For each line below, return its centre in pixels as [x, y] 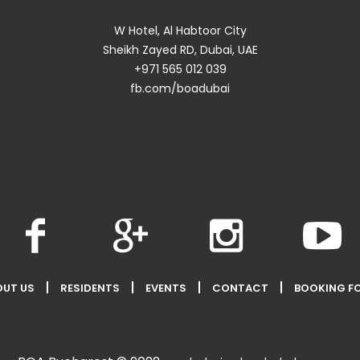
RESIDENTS [90, 288]
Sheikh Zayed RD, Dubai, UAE [180, 50]
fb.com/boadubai [180, 88]
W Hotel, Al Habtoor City [180, 31]
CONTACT [240, 288]
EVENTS [166, 288]
